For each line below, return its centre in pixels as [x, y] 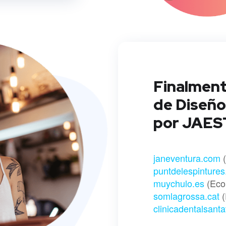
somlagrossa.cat [186, 195]
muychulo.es [179, 183]
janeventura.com [187, 158]
